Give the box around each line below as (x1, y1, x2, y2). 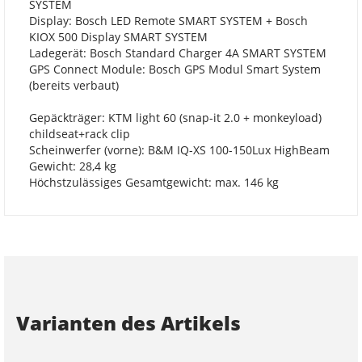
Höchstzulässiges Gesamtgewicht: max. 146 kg (29, 174, 279, 190)
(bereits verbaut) (29, 77, 119, 93)
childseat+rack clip (29, 125, 130, 141)
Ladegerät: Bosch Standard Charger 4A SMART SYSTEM (29, 44, 326, 61)
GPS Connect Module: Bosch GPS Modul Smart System (29, 61, 321, 77)
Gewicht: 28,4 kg (29, 158, 116, 174)
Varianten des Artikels (16, 309, 241, 336)
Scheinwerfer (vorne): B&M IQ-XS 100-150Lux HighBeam (29, 141, 330, 158)
